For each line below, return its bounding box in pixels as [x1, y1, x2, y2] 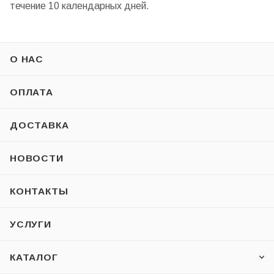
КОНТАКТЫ [10, 186, 68, 197]
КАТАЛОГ [10, 252, 58, 263]
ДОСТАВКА [10, 120, 69, 131]
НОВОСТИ [10, 153, 64, 164]
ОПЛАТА [10, 87, 53, 98]
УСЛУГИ [10, 219, 51, 230]
